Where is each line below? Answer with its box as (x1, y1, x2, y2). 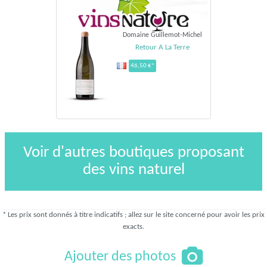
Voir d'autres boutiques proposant (23, 144, 244, 161)
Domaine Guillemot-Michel (123, 32, 202, 39)
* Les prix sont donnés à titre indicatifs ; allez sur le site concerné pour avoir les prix (2, 210, 265, 219)
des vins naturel (82, 162, 185, 178)
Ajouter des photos (64, 249, 176, 264)
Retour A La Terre (135, 44, 190, 52)
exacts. (123, 222, 144, 231)
